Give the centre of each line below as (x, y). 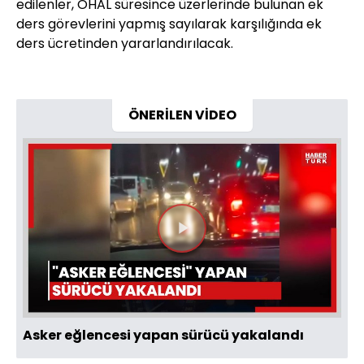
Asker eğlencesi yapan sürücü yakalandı (163, 335)
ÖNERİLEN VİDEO (182, 115)
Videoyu (219, 243)
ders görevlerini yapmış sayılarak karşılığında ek (169, 24)
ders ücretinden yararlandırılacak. (125, 44)
